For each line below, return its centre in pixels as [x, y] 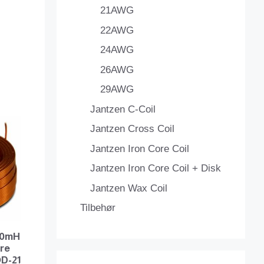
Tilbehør [98, 208]
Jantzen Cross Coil [132, 129]
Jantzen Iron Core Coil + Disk [156, 169]
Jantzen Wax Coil [129, 188]
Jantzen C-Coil [123, 109]
